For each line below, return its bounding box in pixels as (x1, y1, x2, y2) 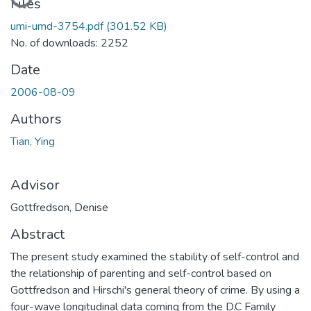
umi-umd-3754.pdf (10, 18, 103, 34)
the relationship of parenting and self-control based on (10, 265, 271, 281)
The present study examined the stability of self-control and (10, 249, 299, 264)
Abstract (10, 224, 65, 244)
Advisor (10, 175, 60, 194)
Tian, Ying (10, 133, 55, 149)
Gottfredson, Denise (10, 199, 108, 215)
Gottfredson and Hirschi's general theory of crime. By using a (10, 282, 300, 298)
